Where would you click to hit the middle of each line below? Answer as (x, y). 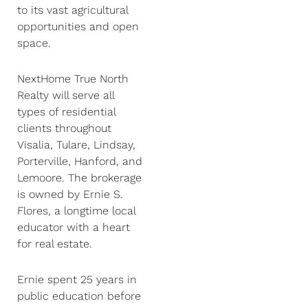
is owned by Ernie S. (70, 194)
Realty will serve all (66, 95)
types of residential (66, 112)
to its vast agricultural (73, 10)
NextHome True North (73, 79)
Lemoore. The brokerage (79, 178)
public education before (79, 296)
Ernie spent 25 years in (77, 279)
